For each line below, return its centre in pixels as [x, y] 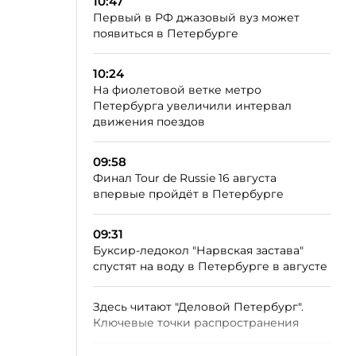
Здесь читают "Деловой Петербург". [198, 307]
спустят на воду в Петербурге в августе [210, 266]
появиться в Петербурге [166, 33]
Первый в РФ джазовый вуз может [196, 17]
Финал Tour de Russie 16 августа [185, 178]
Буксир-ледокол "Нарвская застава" [198, 250]
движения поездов [149, 122]
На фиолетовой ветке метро [177, 90]
